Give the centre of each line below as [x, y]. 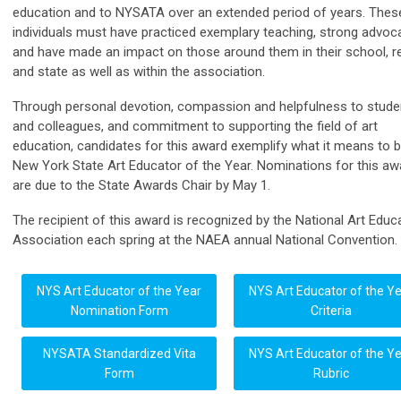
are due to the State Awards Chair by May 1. [141, 186]
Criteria [331, 311]
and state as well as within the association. [139, 72]
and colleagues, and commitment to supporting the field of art [195, 127]
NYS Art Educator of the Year [119, 291]
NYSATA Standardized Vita [119, 354]
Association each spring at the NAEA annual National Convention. [205, 240]
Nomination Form [119, 311]
